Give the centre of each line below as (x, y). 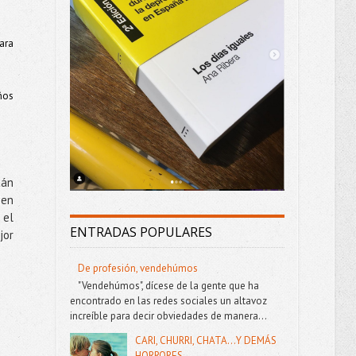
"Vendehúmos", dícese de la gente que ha (168, 285)
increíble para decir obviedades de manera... (168, 315)
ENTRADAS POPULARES (141, 232)
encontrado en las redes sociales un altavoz (168, 300)
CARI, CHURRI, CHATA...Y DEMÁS (205, 340)
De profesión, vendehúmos (137, 269)
